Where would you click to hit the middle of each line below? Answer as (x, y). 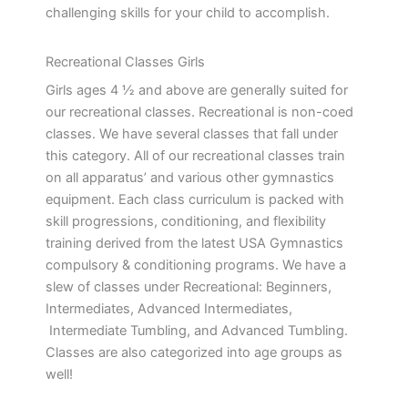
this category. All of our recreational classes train (195, 155)
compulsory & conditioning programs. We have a (196, 265)
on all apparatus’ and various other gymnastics (190, 177)
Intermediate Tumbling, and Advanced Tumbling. (197, 330)
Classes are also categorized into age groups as (194, 352)
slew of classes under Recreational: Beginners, (189, 286)
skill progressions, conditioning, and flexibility (186, 221)
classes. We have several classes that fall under (192, 133)
